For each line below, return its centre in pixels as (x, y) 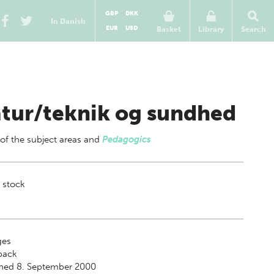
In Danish (68, 21)
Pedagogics (126, 139)
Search (253, 29)
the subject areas (47, 139)
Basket (168, 29)
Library (211, 29)
